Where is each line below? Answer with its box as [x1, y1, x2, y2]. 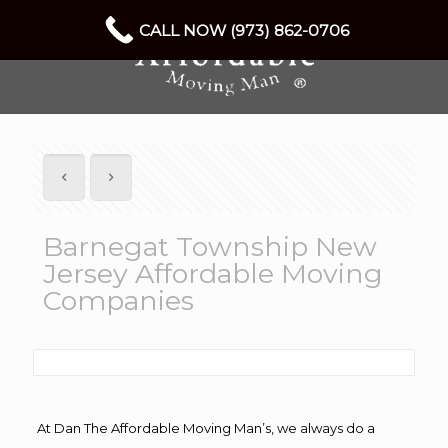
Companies [43, 284, 194, 317]
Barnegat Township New [43, 230, 377, 263]
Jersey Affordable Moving [43, 257, 383, 290]
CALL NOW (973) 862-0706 [139, 20, 349, 40]
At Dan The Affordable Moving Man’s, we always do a [36, 420, 375, 436]
